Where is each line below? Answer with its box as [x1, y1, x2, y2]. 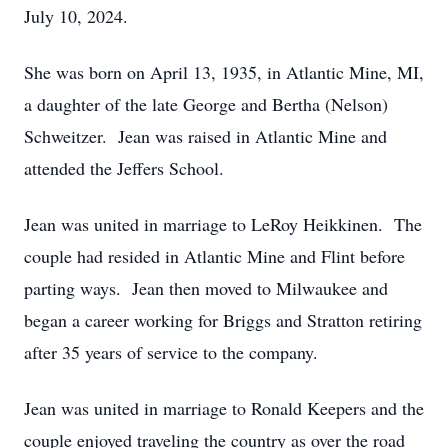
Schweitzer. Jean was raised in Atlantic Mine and [24, 124, 387, 148]
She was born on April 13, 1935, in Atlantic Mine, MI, [24, 60, 424, 84]
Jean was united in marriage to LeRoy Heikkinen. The [24, 212, 422, 236]
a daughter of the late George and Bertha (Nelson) [24, 92, 388, 116]
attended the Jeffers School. [24, 156, 224, 180]
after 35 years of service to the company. [24, 340, 318, 364]
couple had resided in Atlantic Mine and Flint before [24, 244, 405, 268]
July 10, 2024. [24, 4, 128, 28]
